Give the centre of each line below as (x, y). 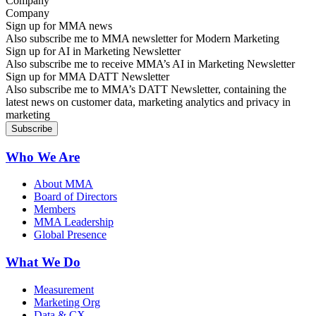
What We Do (43, 262)
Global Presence (70, 235)
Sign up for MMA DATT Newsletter (87, 76)
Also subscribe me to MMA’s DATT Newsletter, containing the (146, 89)
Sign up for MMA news (59, 25)
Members (55, 209)
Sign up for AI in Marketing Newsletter (93, 51)
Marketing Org (67, 302)
